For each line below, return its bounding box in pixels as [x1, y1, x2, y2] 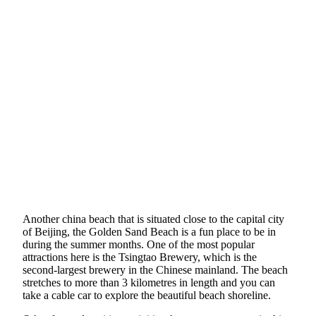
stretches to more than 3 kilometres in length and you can [23, 276, 275, 288]
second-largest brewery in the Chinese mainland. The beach [23, 263, 288, 276]
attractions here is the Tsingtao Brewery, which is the [23, 250, 257, 263]
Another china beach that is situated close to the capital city [23, 212, 284, 225]
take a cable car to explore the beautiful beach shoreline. [23, 288, 271, 301]
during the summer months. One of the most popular [23, 238, 255, 250]
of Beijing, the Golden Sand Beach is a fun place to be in [23, 225, 276, 238]
